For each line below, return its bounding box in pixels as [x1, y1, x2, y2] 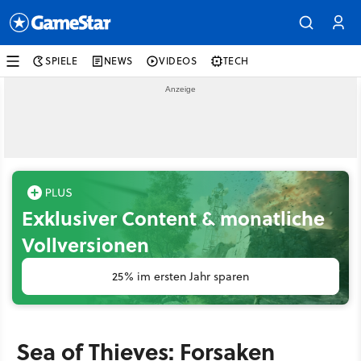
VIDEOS [159, 54, 197, 68]
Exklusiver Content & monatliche [22, 204, 325, 232]
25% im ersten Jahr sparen [112, 268, 249, 284]
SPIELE [45, 54, 78, 68]
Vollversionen [22, 230, 149, 259]
